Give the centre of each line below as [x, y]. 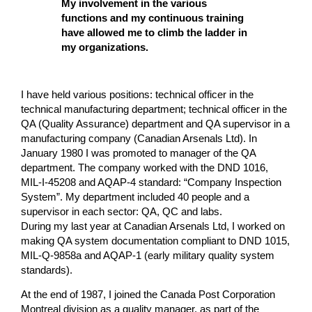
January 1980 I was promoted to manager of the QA [139, 153]
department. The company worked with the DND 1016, [145, 167]
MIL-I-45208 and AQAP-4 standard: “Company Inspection [151, 182]
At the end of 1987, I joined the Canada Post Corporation [148, 295]
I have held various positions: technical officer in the [138, 94]
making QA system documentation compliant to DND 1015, [156, 241]
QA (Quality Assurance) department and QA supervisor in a [156, 124]
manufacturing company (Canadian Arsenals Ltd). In [139, 138]
